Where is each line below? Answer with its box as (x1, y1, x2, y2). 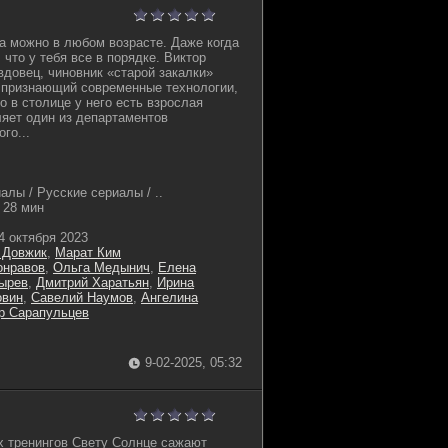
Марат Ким (55, 245, 121, 260)
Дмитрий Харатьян (36, 275, 149, 290)
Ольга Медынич (53, 260, 150, 275)
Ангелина (141, 290, 198, 305)
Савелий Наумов (31, 290, 133, 305)
